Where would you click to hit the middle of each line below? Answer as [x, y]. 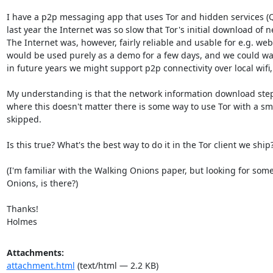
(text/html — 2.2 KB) [116, 265]
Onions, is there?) [42, 183]
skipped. [24, 119]
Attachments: [35, 252]
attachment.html [41, 265]
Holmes [22, 221]
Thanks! [22, 208]
